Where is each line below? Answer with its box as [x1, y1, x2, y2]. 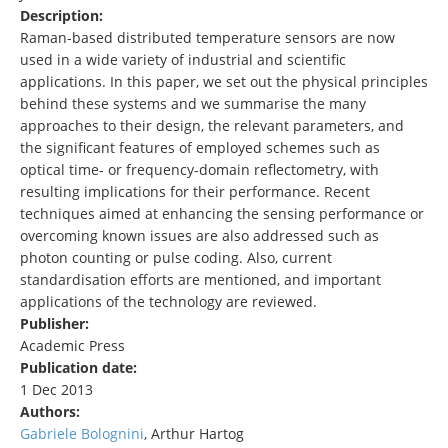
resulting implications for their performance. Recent [20, 182, 370, 202]
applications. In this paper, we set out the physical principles [20, 72, 428, 92]
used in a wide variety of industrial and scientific [20, 50, 346, 70]
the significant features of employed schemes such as [20, 138, 380, 158]
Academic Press [20, 336, 125, 356]
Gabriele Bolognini [20, 424, 144, 444]
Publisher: [20, 314, 93, 334]
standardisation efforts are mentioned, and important [20, 270, 381, 290]
